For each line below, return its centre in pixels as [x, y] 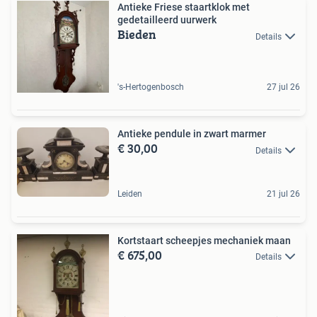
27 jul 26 [283, 87]
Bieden [137, 35]
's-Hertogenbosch [151, 87]
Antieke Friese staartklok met [184, 7]
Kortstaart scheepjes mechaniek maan [204, 240]
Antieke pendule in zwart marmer [192, 134]
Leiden [130, 194]
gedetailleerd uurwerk [167, 20]
